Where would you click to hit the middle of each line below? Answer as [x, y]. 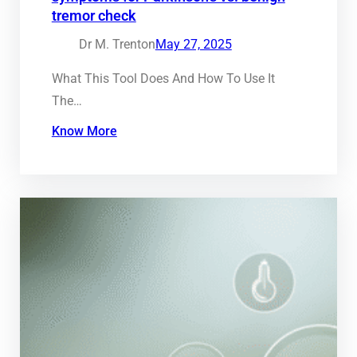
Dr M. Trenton [117, 45]
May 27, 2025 [193, 45]
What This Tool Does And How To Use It [163, 79]
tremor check [94, 16]
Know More [84, 131]
